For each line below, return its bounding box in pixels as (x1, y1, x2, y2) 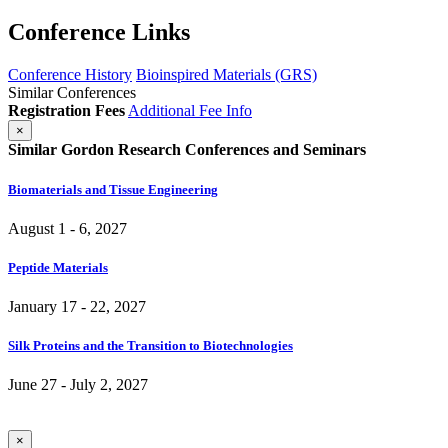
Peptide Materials (8, 259, 108, 275)
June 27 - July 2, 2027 (8, 376, 148, 394)
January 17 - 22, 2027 (8, 298, 146, 316)
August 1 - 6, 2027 (8, 219, 127, 237)
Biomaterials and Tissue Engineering (8, 181, 218, 197)
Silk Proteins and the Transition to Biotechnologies (8, 338, 293, 354)
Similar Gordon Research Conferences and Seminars (8, 141, 366, 159)
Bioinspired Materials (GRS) (136, 66, 317, 84)
